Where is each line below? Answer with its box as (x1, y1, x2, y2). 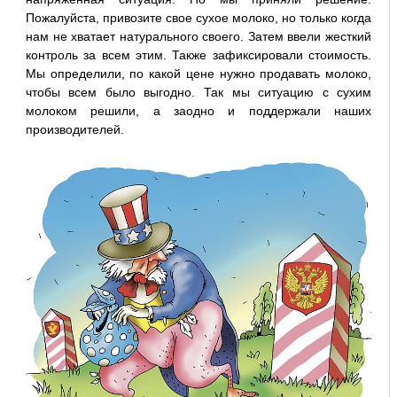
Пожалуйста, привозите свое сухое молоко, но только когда (25, 11, 372, 26)
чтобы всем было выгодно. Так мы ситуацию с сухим (25, 85, 372, 100)
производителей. (25, 122, 124, 137)
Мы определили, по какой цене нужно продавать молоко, (25, 66, 372, 82)
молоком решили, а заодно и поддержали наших (25, 104, 372, 119)
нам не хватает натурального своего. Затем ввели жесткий (25, 29, 372, 44)
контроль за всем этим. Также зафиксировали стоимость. (25, 48, 372, 63)
